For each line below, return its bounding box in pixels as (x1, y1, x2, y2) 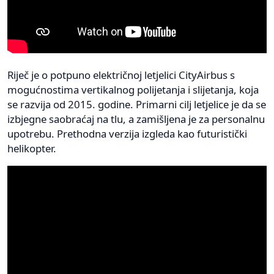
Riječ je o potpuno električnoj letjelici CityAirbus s (7, 68, 235, 83)
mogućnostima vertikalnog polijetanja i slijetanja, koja (7, 83, 259, 97)
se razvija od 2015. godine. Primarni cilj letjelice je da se (7, 97, 266, 112)
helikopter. (7, 141, 56, 156)
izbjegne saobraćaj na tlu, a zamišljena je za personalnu (7, 112, 265, 127)
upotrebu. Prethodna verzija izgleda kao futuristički (7, 127, 247, 141)
